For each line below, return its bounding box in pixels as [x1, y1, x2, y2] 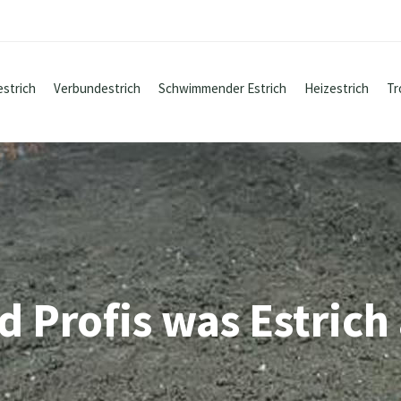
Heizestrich [304, 80, 369, 97]
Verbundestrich [54, 80, 141, 97]
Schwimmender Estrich [158, 80, 286, 97]
